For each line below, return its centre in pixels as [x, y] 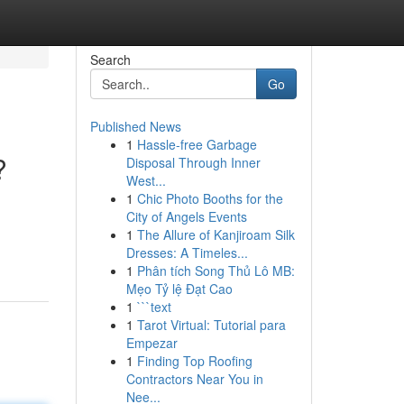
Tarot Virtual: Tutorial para [211, 325]
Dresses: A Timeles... [187, 252]
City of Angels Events [186, 216]
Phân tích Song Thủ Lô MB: [216, 271]
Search [110, 60]
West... [146, 180]
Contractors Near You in [194, 379]
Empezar [151, 343]
